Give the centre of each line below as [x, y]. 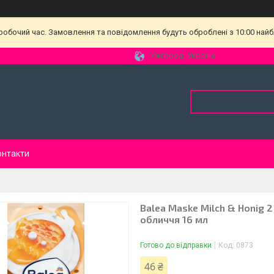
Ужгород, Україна [183, 55]
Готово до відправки [176, 245]
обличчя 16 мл [174, 219]
